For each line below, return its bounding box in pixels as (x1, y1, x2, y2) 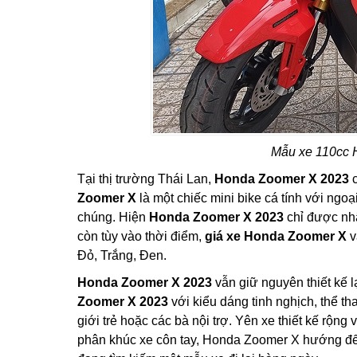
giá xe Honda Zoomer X (205, 229, 347, 243)
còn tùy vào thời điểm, (77, 229, 205, 243)
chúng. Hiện (77, 210, 149, 224)
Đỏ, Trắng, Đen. (77, 249, 167, 262)
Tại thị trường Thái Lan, (77, 172, 214, 186)
